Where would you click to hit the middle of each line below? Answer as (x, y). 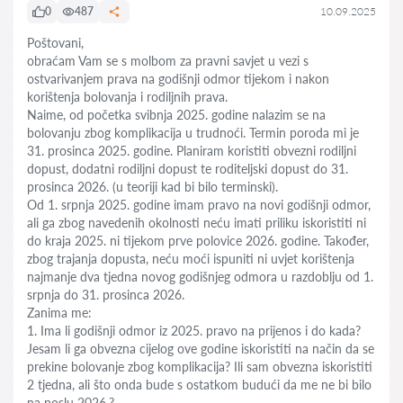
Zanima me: (59, 313)
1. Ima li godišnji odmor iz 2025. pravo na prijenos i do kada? (194, 331)
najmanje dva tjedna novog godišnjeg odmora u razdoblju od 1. (200, 277)
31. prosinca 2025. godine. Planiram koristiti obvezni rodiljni (192, 151)
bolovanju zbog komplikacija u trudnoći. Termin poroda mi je (193, 133)
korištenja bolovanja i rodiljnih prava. (127, 97)
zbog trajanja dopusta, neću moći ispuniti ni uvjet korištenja (191, 259)
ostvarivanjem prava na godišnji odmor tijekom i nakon (178, 79)
